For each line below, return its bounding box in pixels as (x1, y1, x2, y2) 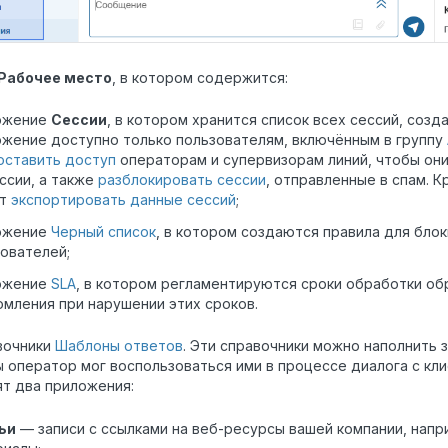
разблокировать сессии (98, 170, 266, 188)
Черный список (51, 222, 156, 240)
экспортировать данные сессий (11, 190, 236, 208)
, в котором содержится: (112, 68, 288, 86)
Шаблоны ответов (55, 337, 183, 355)
